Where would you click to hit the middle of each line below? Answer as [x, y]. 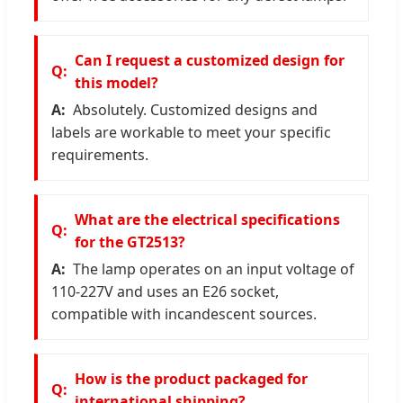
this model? [116, 82]
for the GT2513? [130, 242]
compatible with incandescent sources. [184, 313]
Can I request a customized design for [210, 60]
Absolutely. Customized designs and [195, 109]
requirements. [100, 154]
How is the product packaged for [191, 378]
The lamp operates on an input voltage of [214, 269]
